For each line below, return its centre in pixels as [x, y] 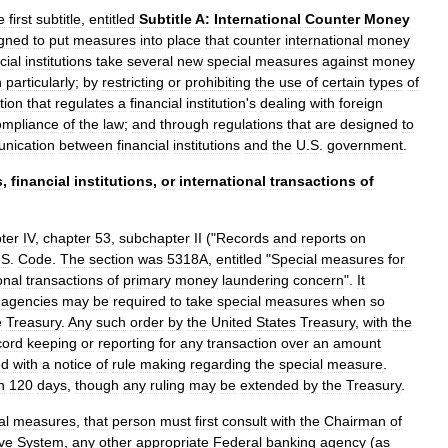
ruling [167, 385]
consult [244, 421]
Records [242, 238]
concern [318, 280]
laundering [255, 280]
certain [343, 82]
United [231, 322]
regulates [84, 103]
